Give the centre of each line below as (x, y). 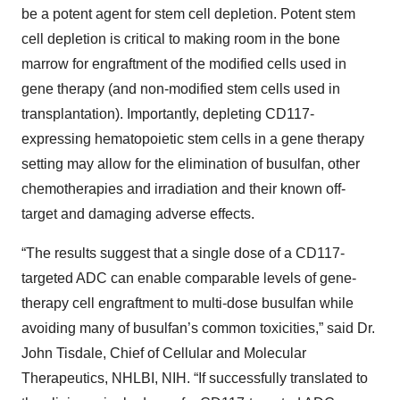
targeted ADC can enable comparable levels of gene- (189, 278)
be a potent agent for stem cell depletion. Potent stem (188, 14)
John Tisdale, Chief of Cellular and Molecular (164, 353)
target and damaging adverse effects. (138, 214)
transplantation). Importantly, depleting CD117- (168, 114)
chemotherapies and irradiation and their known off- (183, 189)
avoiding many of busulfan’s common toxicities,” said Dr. (198, 328)
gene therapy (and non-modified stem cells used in (181, 89)
